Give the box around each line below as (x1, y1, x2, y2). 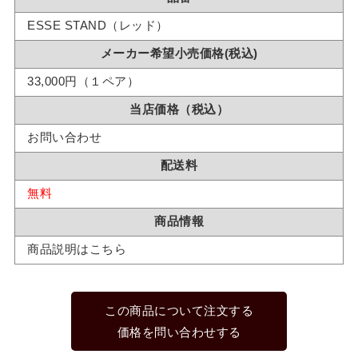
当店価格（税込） (129, 102, 229, 117)
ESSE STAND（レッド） (27, 18, 169, 33)
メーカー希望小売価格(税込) (100, 46, 258, 61)
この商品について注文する (105, 303, 253, 317)
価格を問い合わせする (117, 324, 241, 339)
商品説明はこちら (27, 242, 126, 257)
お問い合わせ (27, 130, 101, 145)
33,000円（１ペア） (27, 74, 139, 89)
